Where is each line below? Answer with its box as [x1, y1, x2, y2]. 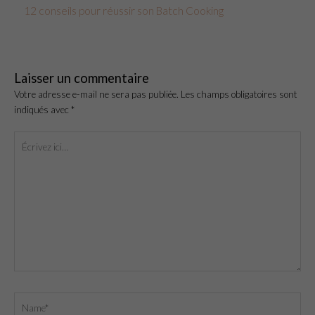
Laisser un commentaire [14, 70, 149, 86]
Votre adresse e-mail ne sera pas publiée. [14, 87, 179, 100]
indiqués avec [14, 103, 71, 115]
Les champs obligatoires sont [181, 87, 297, 100]
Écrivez [13, 132, 43, 145]
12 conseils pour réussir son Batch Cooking [24, 4, 224, 18]
